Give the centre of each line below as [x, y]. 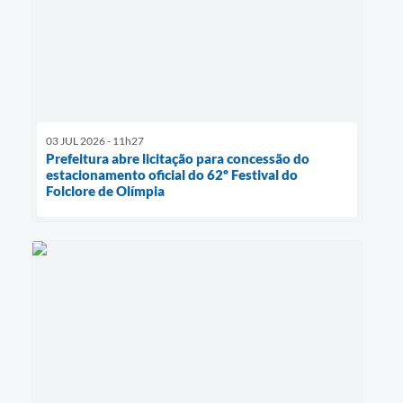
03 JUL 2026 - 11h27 [95, 141]
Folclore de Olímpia [105, 191]
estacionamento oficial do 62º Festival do [172, 175]
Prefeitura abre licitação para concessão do [178, 159]
